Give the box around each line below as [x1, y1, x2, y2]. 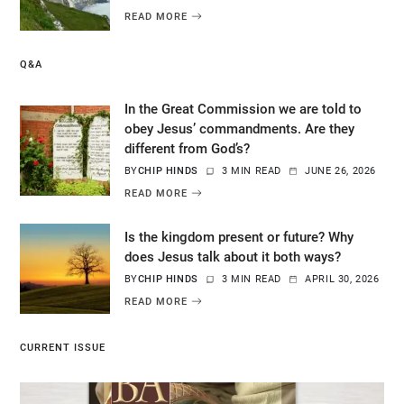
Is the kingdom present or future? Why [124, 228, 353, 245]
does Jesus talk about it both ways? [124, 248, 341, 265]
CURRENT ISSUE [19, 341, 106, 353]
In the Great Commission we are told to [124, 100, 362, 117]
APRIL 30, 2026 [305, 272, 380, 285]
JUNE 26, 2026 [305, 164, 377, 177]
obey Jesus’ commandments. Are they [124, 120, 354, 137]
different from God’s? [124, 140, 250, 157]
